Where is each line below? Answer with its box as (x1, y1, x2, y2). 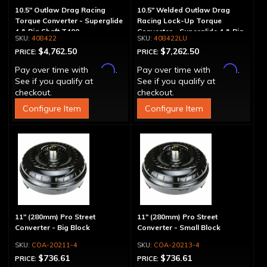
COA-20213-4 (153, 241, 200, 249)
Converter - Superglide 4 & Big (136, 27, 244, 36)
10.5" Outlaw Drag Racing (15, 5, 105, 14)
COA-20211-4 (32, 241, 77, 249)
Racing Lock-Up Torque (136, 16, 222, 25)
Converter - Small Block (136, 223, 221, 232)
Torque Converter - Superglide (15, 16, 123, 25)
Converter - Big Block (15, 223, 90, 232)
